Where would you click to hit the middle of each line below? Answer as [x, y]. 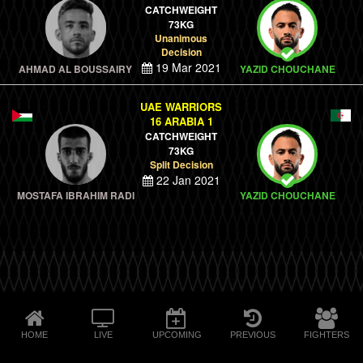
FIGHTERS [326, 334]
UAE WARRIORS [181, 107]
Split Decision [181, 164]
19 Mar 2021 [186, 67]
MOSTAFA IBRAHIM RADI [75, 195]
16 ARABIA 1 [181, 121]
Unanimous [181, 38]
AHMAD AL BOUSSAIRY [76, 69]
